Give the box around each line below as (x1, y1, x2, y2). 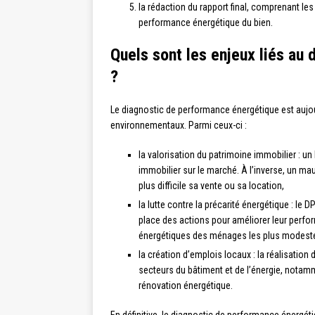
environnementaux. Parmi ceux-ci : (110, 119, 247, 131)
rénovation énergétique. (139, 279, 233, 291)
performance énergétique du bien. (139, 16, 273, 28)
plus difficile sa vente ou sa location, (139, 179, 284, 191)
